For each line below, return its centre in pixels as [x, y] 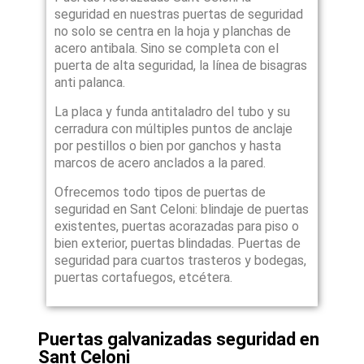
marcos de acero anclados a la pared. [160, 163]
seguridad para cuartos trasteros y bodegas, [181, 261]
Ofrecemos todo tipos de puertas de [160, 193]
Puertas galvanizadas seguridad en [179, 340]
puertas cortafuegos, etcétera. [144, 278]
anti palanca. [90, 83]
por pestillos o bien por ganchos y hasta [168, 146]
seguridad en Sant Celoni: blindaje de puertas [182, 210]
